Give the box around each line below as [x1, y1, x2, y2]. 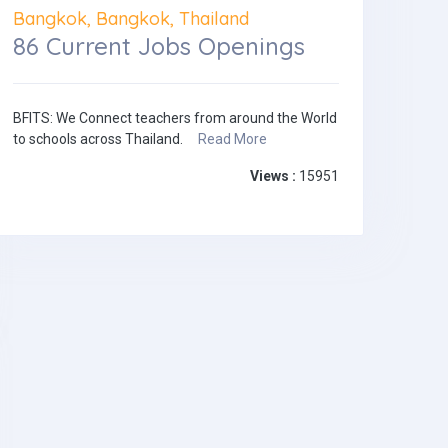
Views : [250, 168, 296, 185]
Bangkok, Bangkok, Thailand [13, 7, 249, 30]
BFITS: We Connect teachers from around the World [13, 110, 337, 127]
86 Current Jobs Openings [13, 31, 305, 62]
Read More [198, 131, 267, 148]
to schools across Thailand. [13, 131, 198, 148]
